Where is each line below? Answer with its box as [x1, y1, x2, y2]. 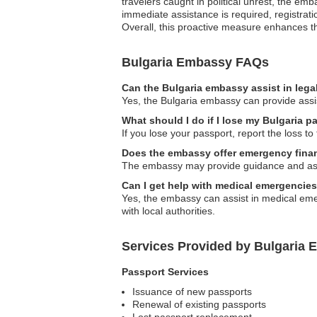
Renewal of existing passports [132, 299, 266, 310]
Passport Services [122, 266, 209, 277]
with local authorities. [122, 205, 215, 217]
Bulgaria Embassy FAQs [122, 55, 269, 69]
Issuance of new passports [132, 286, 252, 297]
